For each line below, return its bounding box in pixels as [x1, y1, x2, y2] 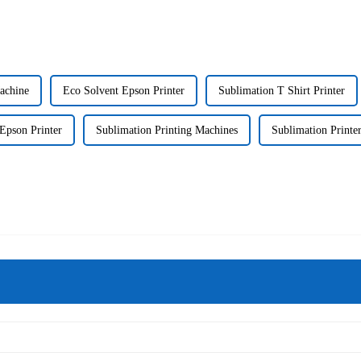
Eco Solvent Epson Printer [63, 85, 185, 98]
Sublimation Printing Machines [96, 124, 238, 137]
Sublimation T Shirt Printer [218, 85, 345, 98]
